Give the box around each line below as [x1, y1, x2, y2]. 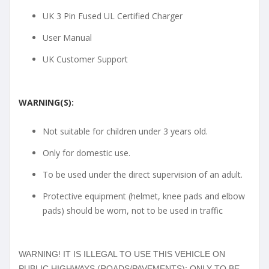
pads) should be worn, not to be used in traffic [43, 204, 223, 216]
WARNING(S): [19, 96, 74, 108]
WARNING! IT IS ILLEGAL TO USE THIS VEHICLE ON [19, 249, 225, 259]
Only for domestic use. [43, 147, 130, 159]
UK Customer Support [43, 53, 128, 65]
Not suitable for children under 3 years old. [43, 125, 208, 137]
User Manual [43, 31, 92, 43]
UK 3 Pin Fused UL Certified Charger [43, 10, 183, 22]
